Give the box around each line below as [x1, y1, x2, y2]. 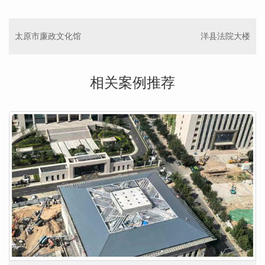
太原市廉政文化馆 [15, 31, 81, 41]
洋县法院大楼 [201, 31, 250, 41]
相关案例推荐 [90, 75, 175, 91]
